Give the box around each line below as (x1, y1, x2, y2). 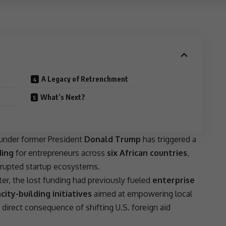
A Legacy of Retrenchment (41, 75, 129, 84)
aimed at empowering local (92, 189, 192, 199)
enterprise (152, 175, 195, 186)
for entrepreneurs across (14, 148, 107, 158)
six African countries (107, 148, 187, 158)
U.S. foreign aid (116, 202, 171, 213)
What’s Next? (40, 93, 86, 102)
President (48, 134, 82, 145)
